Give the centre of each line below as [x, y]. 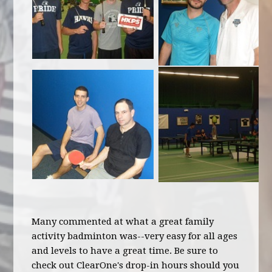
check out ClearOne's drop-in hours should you [136, 265]
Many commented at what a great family [123, 222]
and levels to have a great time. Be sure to [125, 251]
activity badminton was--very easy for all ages [135, 236]
